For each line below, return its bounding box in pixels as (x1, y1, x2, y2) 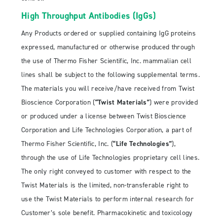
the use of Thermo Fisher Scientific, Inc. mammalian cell (21, 57, 191, 66)
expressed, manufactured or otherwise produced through (21, 43, 195, 52)
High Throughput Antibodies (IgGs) (21, 10, 156, 22)
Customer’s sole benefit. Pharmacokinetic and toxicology (21, 209, 193, 218)
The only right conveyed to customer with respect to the (21, 167, 191, 176)
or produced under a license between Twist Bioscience (21, 112, 186, 121)
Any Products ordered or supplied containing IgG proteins (21, 29, 196, 38)
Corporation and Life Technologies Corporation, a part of (21, 126, 192, 135)
